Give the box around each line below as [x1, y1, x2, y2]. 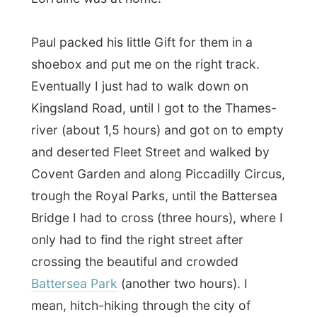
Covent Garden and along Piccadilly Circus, [28, 35, 260, 50]
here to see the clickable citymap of [59, 215, 250, 229]
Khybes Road [122, 275, 196, 289]
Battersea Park [28, 135, 107, 149]
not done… [130, 175, 188, 190]
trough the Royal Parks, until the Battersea [28, 55, 253, 70]
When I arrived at [28, 275, 123, 289]
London [28, 235, 69, 249]
